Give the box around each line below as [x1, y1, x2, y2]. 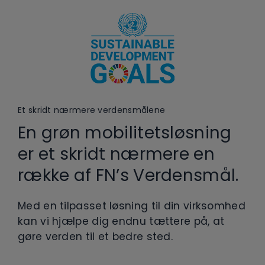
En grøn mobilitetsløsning [18, 121, 232, 144]
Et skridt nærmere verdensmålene [18, 104, 166, 116]
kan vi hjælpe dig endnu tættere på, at [18, 214, 225, 228]
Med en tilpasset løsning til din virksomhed [18, 198, 245, 213]
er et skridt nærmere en [18, 142, 215, 166]
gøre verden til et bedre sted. [18, 229, 173, 244]
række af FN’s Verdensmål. [18, 163, 239, 187]
